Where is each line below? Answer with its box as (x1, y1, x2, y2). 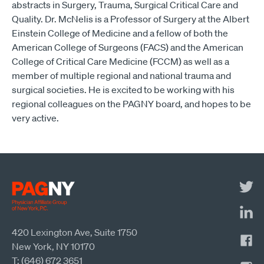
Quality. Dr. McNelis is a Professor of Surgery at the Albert (12, 13, 249, 25)
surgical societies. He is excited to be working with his (12, 84, 235, 95)
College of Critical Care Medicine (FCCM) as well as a (12, 55, 229, 67)
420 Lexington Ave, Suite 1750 (12, 226, 137, 238)
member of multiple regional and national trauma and (12, 70, 231, 81)
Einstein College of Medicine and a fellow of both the (12, 27, 228, 39)
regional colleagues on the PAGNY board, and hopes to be (12, 98, 251, 110)
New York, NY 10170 (12, 240, 95, 252)
